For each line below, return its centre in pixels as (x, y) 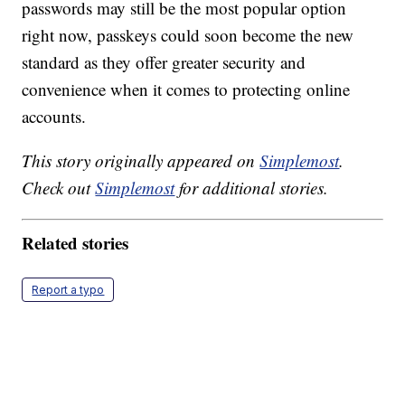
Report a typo (68, 289)
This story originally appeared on (141, 161)
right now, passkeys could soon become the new (188, 35)
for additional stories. (252, 188)
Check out (59, 188)
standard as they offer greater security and (164, 62)
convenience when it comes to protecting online (186, 89)
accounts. (54, 117)
